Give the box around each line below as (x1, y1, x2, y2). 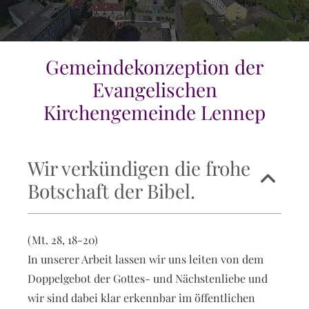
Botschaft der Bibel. (28, 178, 195, 203)
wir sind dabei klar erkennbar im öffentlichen (28, 290, 255, 305)
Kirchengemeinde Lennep (43, 99, 266, 125)
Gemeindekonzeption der (46, 54, 263, 79)
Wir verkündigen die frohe (28, 155, 250, 181)
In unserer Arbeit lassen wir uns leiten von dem (28, 252, 263, 266)
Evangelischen (92, 77, 217, 102)
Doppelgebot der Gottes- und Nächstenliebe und (28, 271, 268, 286)
